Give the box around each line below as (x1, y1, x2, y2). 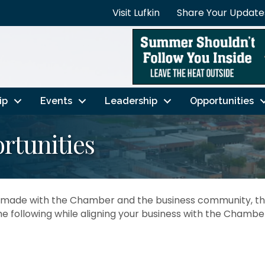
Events (40, 95, 72, 106)
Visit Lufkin (112, 6, 160, 20)
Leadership (104, 95, 157, 106)
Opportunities (189, 95, 254, 106)
